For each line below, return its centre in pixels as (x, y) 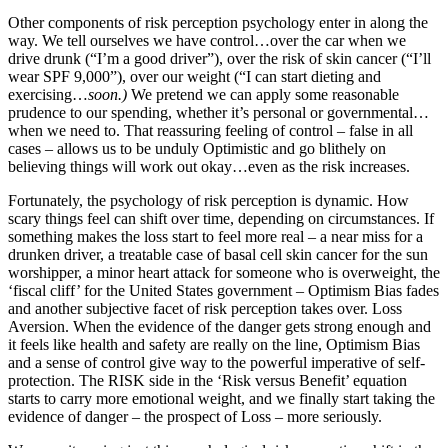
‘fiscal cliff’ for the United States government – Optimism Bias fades (223, 290)
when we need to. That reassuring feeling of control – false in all (210, 130)
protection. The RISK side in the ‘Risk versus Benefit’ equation (207, 380)
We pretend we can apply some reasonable (263, 94)
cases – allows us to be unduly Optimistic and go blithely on (197, 148)
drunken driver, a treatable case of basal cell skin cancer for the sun (218, 254)
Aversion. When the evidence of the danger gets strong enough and (219, 326)
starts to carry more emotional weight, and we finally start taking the (221, 398)
